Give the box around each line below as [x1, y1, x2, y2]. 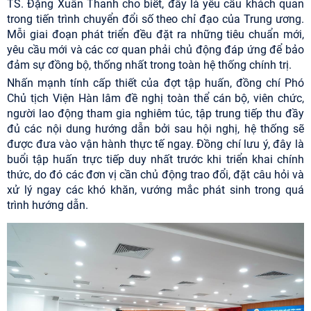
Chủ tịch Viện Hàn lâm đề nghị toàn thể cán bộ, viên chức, [7, 92, 304, 106]
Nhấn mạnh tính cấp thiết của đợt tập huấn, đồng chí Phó [7, 76, 304, 90]
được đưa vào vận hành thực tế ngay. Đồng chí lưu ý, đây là [7, 137, 304, 151]
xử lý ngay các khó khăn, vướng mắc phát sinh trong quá [7, 183, 304, 197]
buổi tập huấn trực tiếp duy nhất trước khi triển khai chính [7, 153, 304, 167]
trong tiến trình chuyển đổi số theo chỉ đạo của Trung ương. [7, 12, 304, 26]
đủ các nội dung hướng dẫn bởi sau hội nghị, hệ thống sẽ [7, 122, 304, 136]
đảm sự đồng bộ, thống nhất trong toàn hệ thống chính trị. [7, 58, 292, 72]
